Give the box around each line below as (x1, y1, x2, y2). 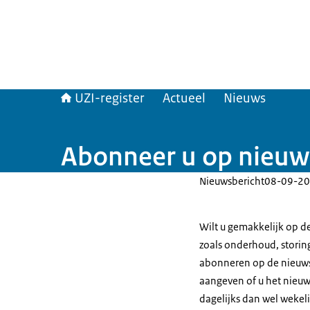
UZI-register (75, 90, 145, 107)
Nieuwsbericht (199, 174, 264, 188)
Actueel (163, 90, 206, 107)
